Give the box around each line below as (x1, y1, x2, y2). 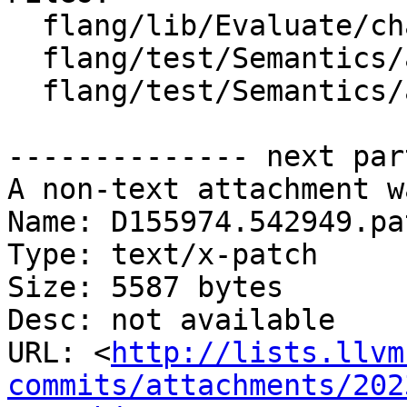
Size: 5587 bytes (7, 271, 283, 304)
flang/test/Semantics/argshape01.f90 (7, 42, 42, 75)
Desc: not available (7, 303, 335, 337)
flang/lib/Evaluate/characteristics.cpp (7, 9, 42, 43)
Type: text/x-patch (7, 238, 318, 272)
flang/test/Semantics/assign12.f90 (7, 74, 42, 108)
